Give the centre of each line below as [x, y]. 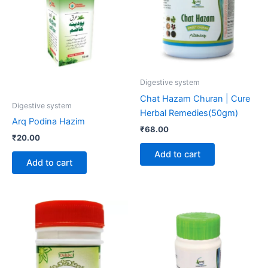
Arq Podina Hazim [48, 121]
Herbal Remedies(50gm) [189, 113]
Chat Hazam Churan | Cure [195, 98]
